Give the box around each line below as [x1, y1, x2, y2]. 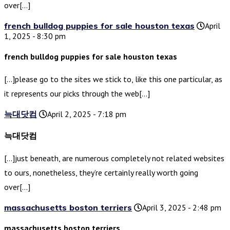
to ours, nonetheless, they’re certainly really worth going [4, 167, 198, 178]
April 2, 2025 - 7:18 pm [47, 109, 126, 120]
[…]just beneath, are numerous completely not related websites [4, 153, 224, 164]
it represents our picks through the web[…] [4, 88, 150, 99]
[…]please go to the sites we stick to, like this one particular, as [4, 74, 222, 85]
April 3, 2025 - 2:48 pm [142, 202, 221, 213]
